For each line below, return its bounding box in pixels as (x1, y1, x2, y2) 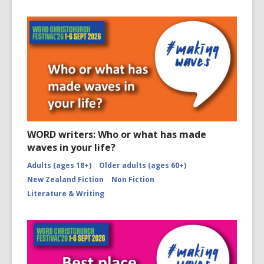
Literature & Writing (27, 189, 104, 199)
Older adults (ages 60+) (99, 160, 186, 170)
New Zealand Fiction (27, 174, 104, 184)
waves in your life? (27, 141, 115, 154)
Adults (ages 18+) (27, 160, 91, 170)
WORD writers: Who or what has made (27, 128, 206, 141)
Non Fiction (111, 174, 154, 184)
